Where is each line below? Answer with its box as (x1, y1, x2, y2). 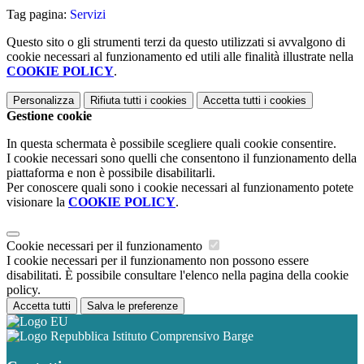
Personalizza (13, 93, 74, 106)
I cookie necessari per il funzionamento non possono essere (6, 253, 309, 267)
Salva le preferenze (87, 299, 178, 312)
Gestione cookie (6, 108, 92, 123)
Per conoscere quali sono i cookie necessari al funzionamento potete (6, 180, 353, 194)
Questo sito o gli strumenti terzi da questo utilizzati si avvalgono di (6, 34, 345, 49)
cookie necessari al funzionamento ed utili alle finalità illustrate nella (6, 49, 353, 63)
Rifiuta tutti (90, 93, 141, 106)
